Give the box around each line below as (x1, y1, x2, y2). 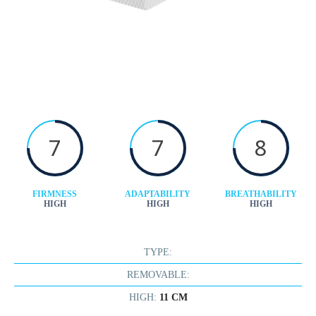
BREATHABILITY (224, 189, 297, 199)
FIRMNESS (32, 189, 78, 199)
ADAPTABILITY (125, 189, 191, 199)
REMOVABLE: (126, 269, 190, 280)
